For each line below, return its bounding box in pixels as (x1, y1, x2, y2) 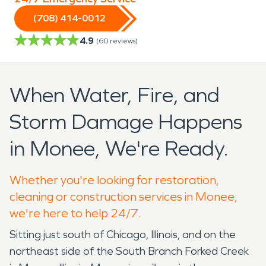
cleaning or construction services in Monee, (9, 189, 237, 204)
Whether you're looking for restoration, (9, 172, 219, 187)
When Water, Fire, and (9, 82, 220, 108)
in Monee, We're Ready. (9, 135, 229, 161)
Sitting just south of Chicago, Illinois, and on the (9, 227, 236, 241)
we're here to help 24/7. (9, 205, 141, 220)
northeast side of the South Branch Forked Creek (9, 244, 249, 258)
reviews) (110, 36, 138, 45)
